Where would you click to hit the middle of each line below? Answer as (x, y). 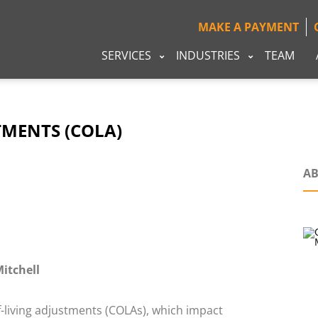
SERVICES (126, 55)
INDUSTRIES (208, 55)
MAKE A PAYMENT (248, 27)
